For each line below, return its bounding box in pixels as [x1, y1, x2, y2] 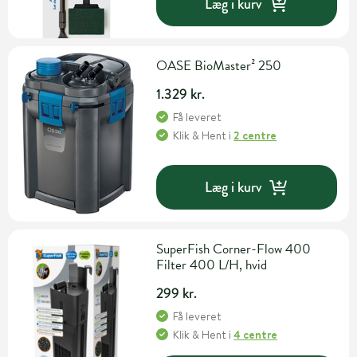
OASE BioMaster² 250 [156, 56, 282, 76]
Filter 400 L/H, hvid [156, 255, 268, 276]
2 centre [233, 127, 277, 144]
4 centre [233, 327, 278, 343]
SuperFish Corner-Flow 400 [156, 239, 312, 260]
